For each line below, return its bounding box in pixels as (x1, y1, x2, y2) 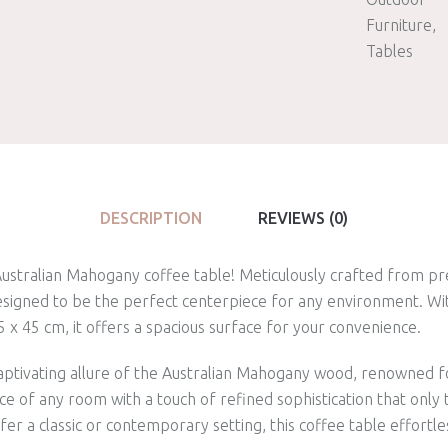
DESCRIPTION (100, 209, 203, 227)
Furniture (365, 16, 432, 34)
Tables (365, 42, 413, 60)
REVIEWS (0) (257, 209, 348, 227)
